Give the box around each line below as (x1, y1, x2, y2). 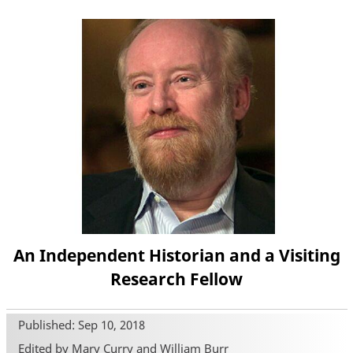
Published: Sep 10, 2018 (17, 317, 145, 333)
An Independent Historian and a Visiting (13, 244, 340, 266)
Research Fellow (110, 268, 243, 290)
